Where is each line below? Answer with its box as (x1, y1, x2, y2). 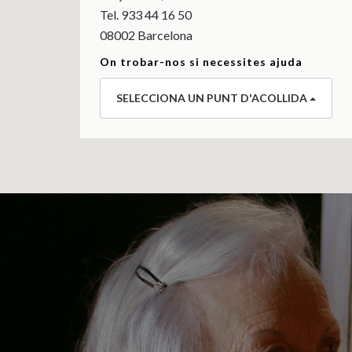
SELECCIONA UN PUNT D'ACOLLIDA (116, 90, 310, 104)
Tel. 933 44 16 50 (100, 6, 192, 22)
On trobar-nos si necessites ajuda (100, 54, 302, 68)
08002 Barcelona (100, 27, 192, 42)
